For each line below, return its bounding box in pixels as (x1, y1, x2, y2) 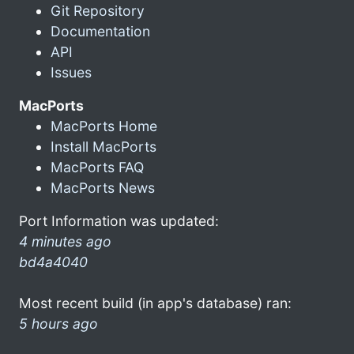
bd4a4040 (19, 253, 88, 270)
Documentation (51, 22, 150, 40)
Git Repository (51, 2, 145, 19)
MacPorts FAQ (51, 158, 144, 175)
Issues (51, 63, 92, 81)
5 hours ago (19, 314, 98, 332)
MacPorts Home (51, 117, 157, 134)
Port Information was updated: (19, 212, 219, 229)
